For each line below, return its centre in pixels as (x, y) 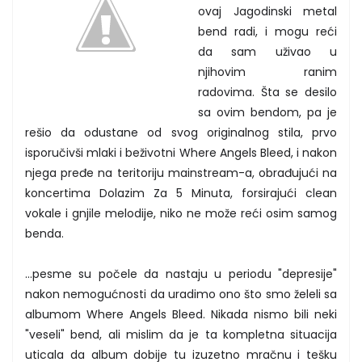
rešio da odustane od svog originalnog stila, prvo (181, 132)
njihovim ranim (267, 72)
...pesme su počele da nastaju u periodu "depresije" (181, 274)
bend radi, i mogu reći (267, 31)
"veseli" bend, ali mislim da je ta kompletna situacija (181, 334)
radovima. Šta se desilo (267, 92)
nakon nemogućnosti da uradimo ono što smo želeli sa (181, 294)
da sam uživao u (267, 51)
